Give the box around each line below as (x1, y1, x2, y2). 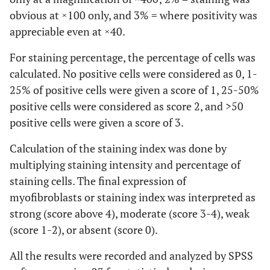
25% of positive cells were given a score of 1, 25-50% (10, 83, 259, 97)
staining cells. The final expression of (10, 174, 186, 188)
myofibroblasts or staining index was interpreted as (10, 190, 256, 204)
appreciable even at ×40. (10, 24, 125, 39)
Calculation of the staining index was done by (10, 141, 227, 155)
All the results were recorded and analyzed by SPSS (10, 248, 253, 263)
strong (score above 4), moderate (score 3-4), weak (10, 206, 250, 221)
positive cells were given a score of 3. (10, 115, 184, 130)
